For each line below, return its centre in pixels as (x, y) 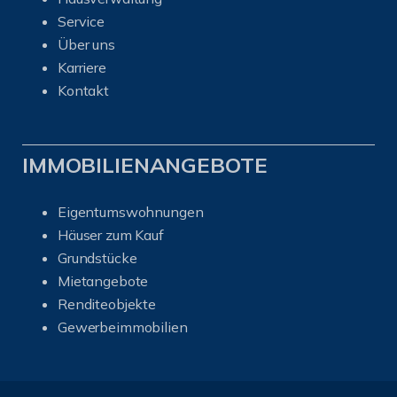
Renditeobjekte (107, 304)
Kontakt (83, 90)
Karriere (82, 67)
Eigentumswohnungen (131, 211)
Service (81, 21)
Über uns (86, 44)
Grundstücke (97, 257)
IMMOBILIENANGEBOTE (145, 164)
